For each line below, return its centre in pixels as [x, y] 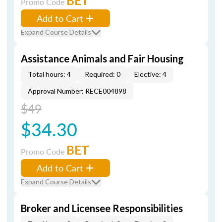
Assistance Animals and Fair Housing [102, 58]
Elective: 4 [150, 74]
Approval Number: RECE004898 [77, 91]
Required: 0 [103, 74]
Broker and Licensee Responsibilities [102, 208]
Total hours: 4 [49, 74]
